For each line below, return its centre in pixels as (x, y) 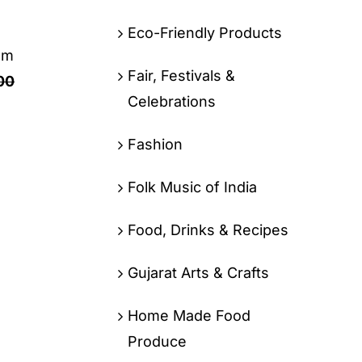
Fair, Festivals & (181, 75)
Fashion (155, 144)
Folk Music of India (192, 187)
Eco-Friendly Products (204, 32)
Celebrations (171, 101)
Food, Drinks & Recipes (208, 229)
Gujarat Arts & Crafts (198, 272)
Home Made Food (189, 315)
